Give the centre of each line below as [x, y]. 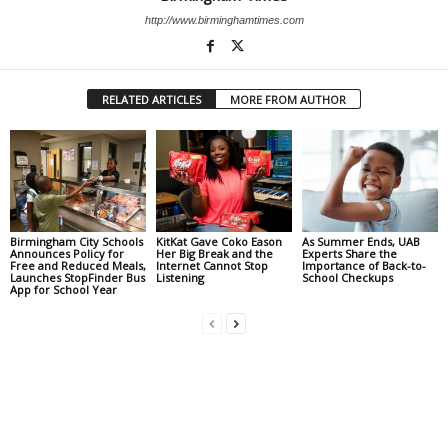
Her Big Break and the [214, 253]
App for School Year [63, 289]
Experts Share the [349, 253]
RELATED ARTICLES [151, 100]
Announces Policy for [67, 253]
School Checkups [347, 277]
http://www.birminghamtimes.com [224, 20]
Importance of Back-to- [363, 265]
